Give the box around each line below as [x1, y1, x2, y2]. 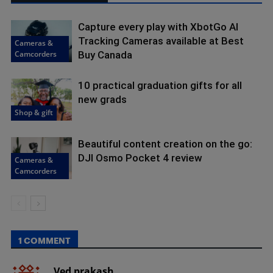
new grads [78, 93, 127, 106]
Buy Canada [78, 49, 132, 62]
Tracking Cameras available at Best [78, 35, 244, 48]
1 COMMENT [18, 235, 71, 246]
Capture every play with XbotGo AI [78, 21, 238, 34]
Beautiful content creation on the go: [78, 138, 252, 151]
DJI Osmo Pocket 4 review [78, 152, 202, 165]
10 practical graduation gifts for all [78, 79, 242, 92]
